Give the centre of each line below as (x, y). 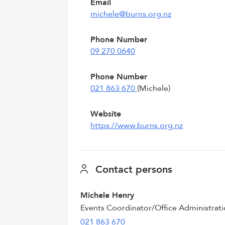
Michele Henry (107, 195)
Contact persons (132, 170)
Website (106, 114)
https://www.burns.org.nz (137, 126)
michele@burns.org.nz (131, 14)
